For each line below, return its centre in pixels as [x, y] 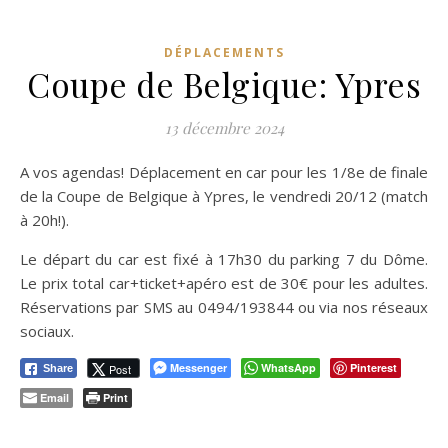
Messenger [198, 368]
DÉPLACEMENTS [224, 53]
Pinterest [373, 368]
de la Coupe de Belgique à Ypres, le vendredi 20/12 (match [224, 196]
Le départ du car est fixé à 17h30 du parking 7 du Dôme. [224, 259]
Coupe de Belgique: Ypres [224, 84]
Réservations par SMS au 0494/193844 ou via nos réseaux [224, 307]
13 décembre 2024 [224, 128]
